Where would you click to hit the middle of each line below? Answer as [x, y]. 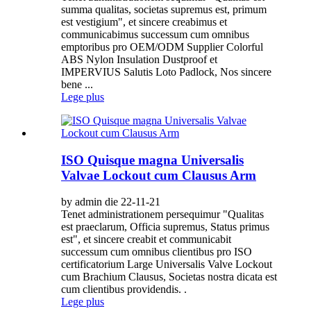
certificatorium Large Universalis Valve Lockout [167, 264]
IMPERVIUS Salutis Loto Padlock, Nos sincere [166, 72]
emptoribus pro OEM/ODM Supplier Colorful [162, 47]
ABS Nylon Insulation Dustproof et [139, 60]
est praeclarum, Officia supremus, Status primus [165, 227]
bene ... [77, 85]
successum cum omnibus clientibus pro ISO [157, 252]
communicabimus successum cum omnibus [155, 35]
